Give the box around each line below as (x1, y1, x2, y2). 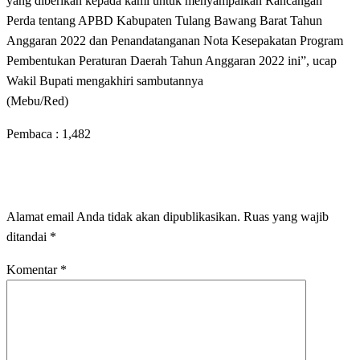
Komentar (6, 262, 60, 276)
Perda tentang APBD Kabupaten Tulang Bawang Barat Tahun (6, 13, 322, 27)
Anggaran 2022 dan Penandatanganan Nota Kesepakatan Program (6, 33, 343, 47)
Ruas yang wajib (243, 209, 329, 223)
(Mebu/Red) (6, 93, 68, 108)
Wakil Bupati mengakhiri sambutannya (6, 73, 203, 88)
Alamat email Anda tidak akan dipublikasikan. (6, 209, 240, 223)
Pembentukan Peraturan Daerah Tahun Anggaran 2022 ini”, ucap (6, 53, 337, 67)
